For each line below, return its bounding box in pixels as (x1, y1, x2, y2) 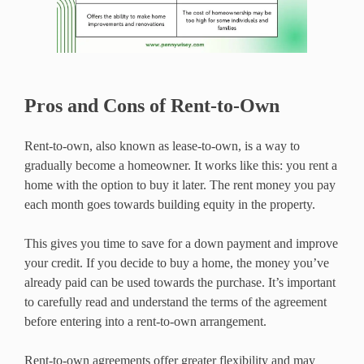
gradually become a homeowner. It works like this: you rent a (24, 158, 337, 173)
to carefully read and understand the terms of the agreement (24, 295, 327, 310)
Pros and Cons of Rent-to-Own (24, 95, 279, 117)
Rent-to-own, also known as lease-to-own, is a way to (24, 139, 300, 154)
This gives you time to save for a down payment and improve (24, 236, 338, 251)
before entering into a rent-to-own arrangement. (24, 314, 266, 329)
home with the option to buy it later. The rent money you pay (24, 178, 336, 193)
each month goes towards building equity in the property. (24, 197, 315, 212)
